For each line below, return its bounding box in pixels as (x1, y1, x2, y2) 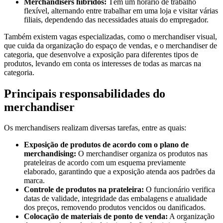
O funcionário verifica (144, 185, 215, 194)
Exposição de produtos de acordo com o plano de (24, 140, 189, 149)
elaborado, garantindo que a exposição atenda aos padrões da (24, 167, 215, 176)
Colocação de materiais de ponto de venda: (24, 212, 168, 221)
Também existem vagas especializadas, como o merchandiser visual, (4, 32, 217, 41)
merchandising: (24, 149, 76, 158)
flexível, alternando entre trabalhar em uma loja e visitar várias (24, 6, 218, 15)
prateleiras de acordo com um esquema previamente (24, 158, 186, 167)
